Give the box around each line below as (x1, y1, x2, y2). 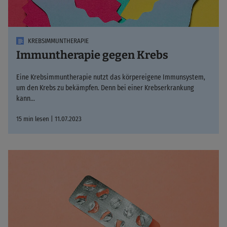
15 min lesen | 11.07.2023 (16, 115, 82, 123)
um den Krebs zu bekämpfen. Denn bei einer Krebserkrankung (16, 84, 194, 93)
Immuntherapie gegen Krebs (16, 48, 168, 62)
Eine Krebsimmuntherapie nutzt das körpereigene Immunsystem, (16, 73, 205, 82)
